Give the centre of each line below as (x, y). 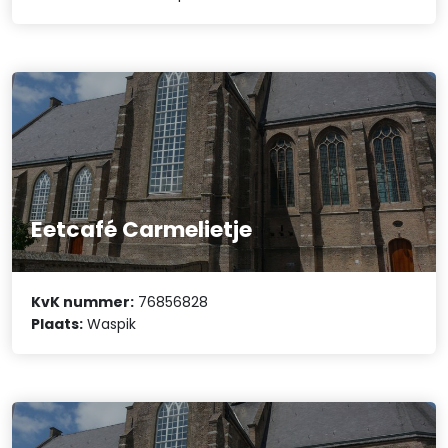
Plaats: (57, 323)
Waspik (110, 323)
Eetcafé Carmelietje (142, 230)
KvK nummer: (83, 301)
